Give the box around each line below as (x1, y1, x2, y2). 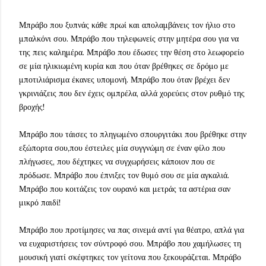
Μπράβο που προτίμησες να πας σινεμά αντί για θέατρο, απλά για (19, 224, 244, 235)
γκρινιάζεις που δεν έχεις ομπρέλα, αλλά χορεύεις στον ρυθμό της (19, 88, 245, 99)
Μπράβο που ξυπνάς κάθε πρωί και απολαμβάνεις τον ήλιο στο (19, 20, 235, 30)
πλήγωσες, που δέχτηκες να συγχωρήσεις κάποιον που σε (19, 156, 215, 167)
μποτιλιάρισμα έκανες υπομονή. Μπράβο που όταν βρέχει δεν (19, 74, 230, 85)
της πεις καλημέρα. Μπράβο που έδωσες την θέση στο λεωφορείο (19, 47, 244, 58)
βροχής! (19, 102, 45, 112)
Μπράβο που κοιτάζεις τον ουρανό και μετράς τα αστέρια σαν (19, 183, 230, 194)
